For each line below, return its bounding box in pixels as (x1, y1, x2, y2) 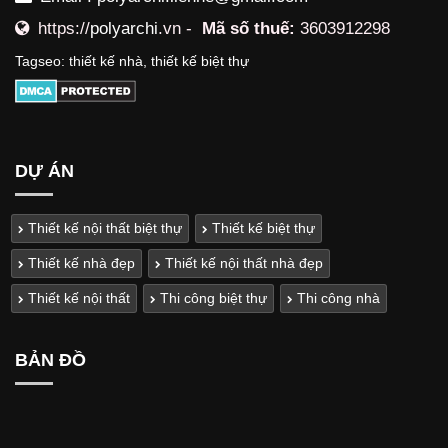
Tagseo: (15, 53, 69, 69)
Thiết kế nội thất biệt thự (24, 220, 182, 236)
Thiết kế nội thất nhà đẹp (161, 255, 323, 271)
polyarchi (90, 19, 158, 38)
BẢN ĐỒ (15, 350, 86, 370)
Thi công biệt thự (156, 290, 267, 306)
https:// (38, 19, 90, 38)
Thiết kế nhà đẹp (24, 255, 135, 271)
